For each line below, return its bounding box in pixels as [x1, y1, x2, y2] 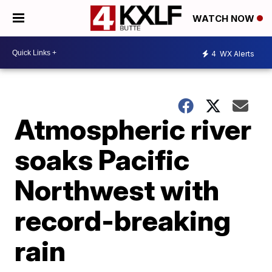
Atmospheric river [15, 112, 252, 146]
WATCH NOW [192, 13, 257, 25]
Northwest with [15, 173, 220, 207]
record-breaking [15, 203, 231, 237]
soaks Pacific [15, 143, 190, 177]
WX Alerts [218, 49, 254, 58]
